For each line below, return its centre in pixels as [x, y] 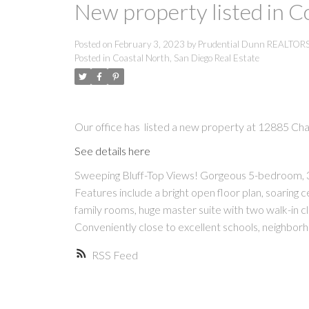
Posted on [94, 44]
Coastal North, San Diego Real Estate [186, 58]
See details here [112, 151]
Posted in [92, 58]
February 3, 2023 [149, 44]
